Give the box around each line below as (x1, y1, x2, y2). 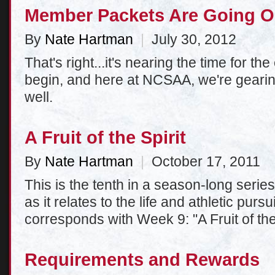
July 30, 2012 (144, 31, 236, 47)
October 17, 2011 (144, 153, 260, 169)
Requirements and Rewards (25, 249, 260, 269)
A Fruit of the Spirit (25, 127, 186, 147)
